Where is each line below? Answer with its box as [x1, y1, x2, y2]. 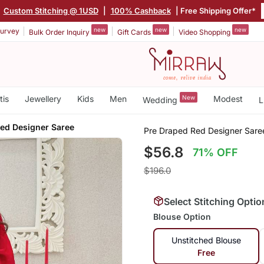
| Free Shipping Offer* [174, 5, 256, 15]
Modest [213, 94, 243, 104]
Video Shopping [179, 27, 232, 37]
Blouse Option [153, 211, 211, 222]
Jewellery [24, 94, 61, 104]
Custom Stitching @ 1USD [4, 5, 99, 15]
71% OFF [193, 146, 239, 159]
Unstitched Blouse [171, 235, 242, 245]
